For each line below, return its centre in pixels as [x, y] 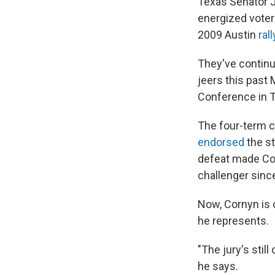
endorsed [221, 142]
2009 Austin [228, 34]
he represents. [233, 220]
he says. [218, 266]
